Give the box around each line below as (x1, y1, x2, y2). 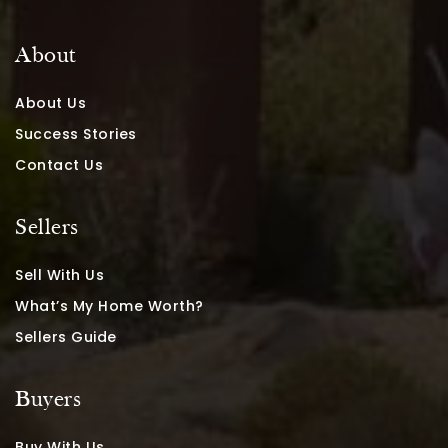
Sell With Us (15, 264, 104, 285)
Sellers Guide (15, 326, 117, 347)
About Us (15, 92, 86, 113)
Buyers (15, 388, 81, 412)
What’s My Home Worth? (15, 295, 204, 316)
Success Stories (15, 123, 137, 144)
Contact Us (15, 154, 103, 175)
